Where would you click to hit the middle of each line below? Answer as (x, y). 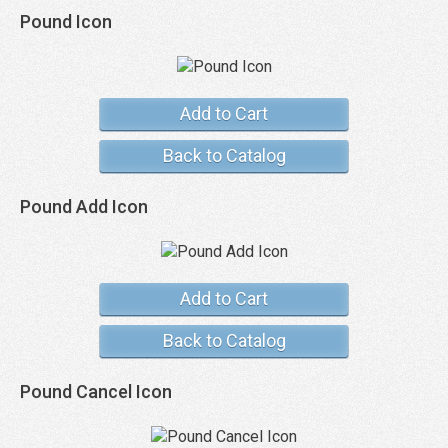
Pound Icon (66, 21)
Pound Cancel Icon (96, 391)
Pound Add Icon (84, 206)
